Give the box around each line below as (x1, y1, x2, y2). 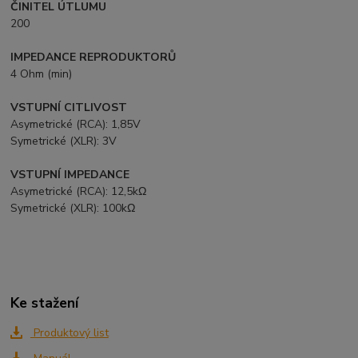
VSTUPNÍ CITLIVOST (10, 100, 128, 116)
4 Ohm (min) (10, 66, 73, 82)
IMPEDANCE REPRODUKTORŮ (10, 50, 177, 66)
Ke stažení (10, 292, 79, 312)
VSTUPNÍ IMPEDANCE (10, 167, 130, 183)
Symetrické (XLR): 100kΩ (10, 201, 136, 217)
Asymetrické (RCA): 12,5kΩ (10, 184, 147, 200)
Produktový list (30, 324, 109, 340)
